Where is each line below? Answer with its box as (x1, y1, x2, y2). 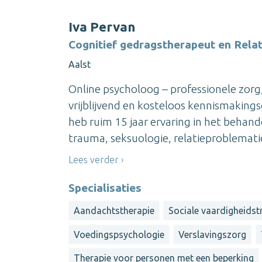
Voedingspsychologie (74, 229, 164, 240)
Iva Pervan (68, 19, 135, 34)
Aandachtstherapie (74, 205, 154, 216)
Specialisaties (68, 181, 142, 195)
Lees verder (68, 154, 119, 165)
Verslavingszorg (178, 229, 247, 240)
